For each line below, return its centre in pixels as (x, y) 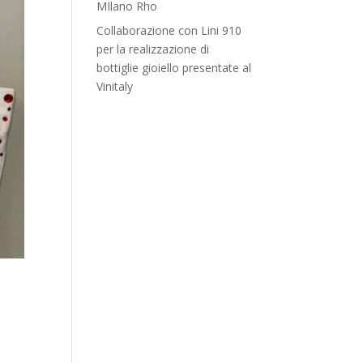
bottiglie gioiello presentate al (174, 68)
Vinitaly (115, 86)
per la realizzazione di (153, 49)
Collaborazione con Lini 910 (169, 30)
